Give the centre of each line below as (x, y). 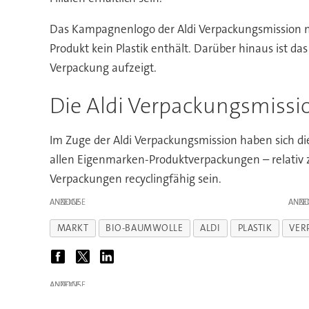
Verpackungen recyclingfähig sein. (135, 178)
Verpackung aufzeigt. (103, 68)
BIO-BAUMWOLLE (144, 228)
